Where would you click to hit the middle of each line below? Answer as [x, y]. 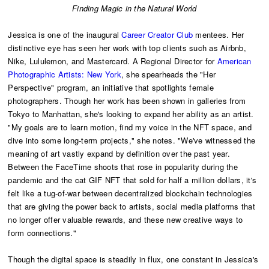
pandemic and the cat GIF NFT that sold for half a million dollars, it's [132, 180]
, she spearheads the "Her [168, 74]
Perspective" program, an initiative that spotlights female [111, 87]
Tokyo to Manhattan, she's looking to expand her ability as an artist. [131, 113]
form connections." [42, 232]
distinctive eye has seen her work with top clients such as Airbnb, [127, 47]
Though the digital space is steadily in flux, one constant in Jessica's [133, 259]
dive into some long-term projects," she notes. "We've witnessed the [132, 140]
